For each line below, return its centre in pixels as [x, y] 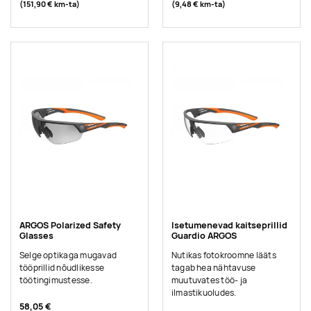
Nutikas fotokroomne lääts [224, 256]
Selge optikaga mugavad [68, 256]
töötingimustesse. [56, 281]
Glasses [36, 235]
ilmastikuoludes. [204, 293]
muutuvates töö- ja [209, 281]
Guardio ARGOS [204, 235]
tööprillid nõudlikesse [62, 268]
